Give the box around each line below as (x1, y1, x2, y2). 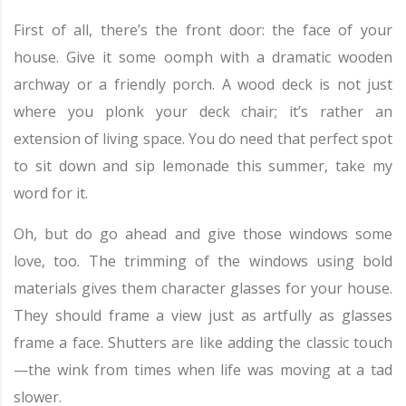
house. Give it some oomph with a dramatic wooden (14, 47, 392, 67)
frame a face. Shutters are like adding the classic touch (14, 333, 392, 353)
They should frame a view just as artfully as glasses (14, 305, 392, 325)
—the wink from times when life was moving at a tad (14, 360, 392, 380)
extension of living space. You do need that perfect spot (14, 129, 392, 149)
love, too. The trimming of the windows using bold (14, 251, 392, 271)
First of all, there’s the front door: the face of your (14, 20, 392, 40)
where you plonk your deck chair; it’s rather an (14, 101, 392, 121)
